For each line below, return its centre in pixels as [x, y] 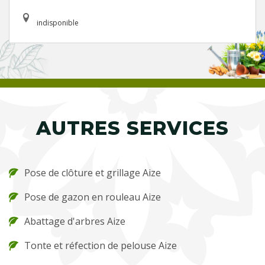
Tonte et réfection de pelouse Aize [101, 246]
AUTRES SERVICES [132, 128]
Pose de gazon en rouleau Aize [93, 197]
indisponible [58, 23]
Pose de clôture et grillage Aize [93, 173]
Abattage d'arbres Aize [75, 222]
